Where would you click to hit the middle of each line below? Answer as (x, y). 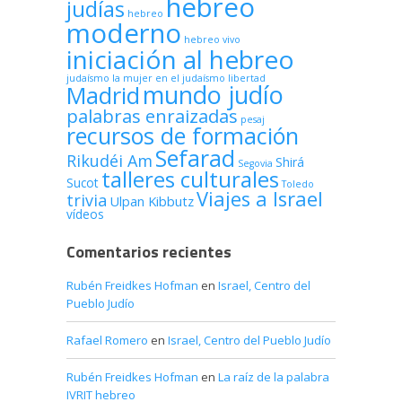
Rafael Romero (107, 340)
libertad (247, 78)
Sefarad (195, 158)
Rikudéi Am (109, 161)
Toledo (298, 184)
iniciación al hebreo (180, 59)
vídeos (85, 214)
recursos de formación (183, 135)
